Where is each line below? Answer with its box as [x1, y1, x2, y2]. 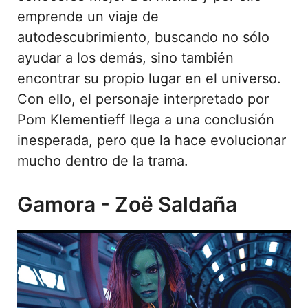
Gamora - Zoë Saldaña [17, 191, 237, 217]
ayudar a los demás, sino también [17, 49, 234, 66]
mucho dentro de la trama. [17, 152, 188, 169]
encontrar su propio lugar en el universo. [17, 69, 281, 87]
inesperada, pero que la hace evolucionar [17, 131, 286, 148]
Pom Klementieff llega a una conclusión [17, 111, 274, 128]
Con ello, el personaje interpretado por [17, 90, 269, 107]
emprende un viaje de [17, 8, 159, 25]
